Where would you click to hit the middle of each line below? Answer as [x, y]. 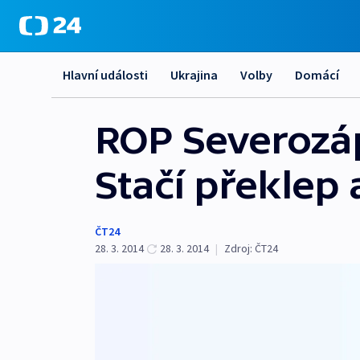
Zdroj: [238, 248]
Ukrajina [194, 75]
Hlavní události [105, 75]
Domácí [317, 75]
